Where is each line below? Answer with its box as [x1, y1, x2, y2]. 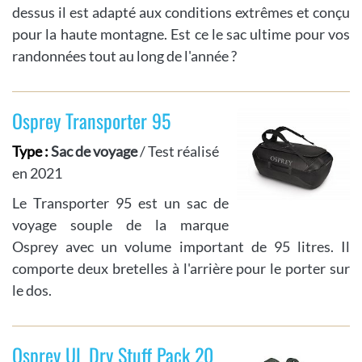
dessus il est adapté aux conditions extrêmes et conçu [12, 3, 350, 22]
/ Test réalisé [137, 142, 219, 161]
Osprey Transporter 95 [12, 106, 170, 136]
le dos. [12, 281, 52, 300]
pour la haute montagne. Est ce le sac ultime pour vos [12, 25, 350, 44]
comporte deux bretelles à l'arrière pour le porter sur [12, 259, 350, 278]
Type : [12, 142, 48, 161]
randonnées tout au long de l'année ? [12, 47, 237, 65]
